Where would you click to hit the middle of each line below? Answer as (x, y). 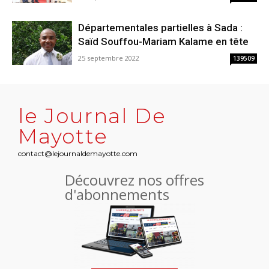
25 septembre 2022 (109, 58)
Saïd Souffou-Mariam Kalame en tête (163, 42)
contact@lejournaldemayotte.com (78, 154)
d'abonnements (117, 195)
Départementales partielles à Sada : (160, 28)
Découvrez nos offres (134, 180)
